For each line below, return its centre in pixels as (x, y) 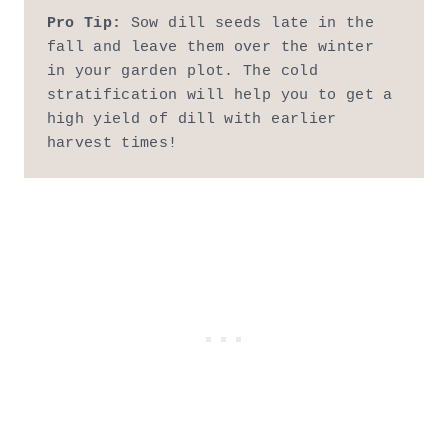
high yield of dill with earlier (191, 119)
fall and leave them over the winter (210, 47)
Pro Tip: (84, 23)
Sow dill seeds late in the (248, 23)
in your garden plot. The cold (182, 71)
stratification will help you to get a (219, 95)
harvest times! (112, 143)
